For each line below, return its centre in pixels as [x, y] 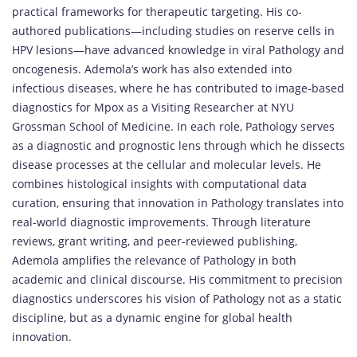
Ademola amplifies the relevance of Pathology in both [154, 261]
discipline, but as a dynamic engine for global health [152, 318]
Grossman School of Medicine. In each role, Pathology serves [173, 127]
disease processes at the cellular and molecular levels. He [167, 165]
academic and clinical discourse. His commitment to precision [177, 280]
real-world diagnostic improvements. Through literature [161, 222]
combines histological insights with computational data [159, 184]
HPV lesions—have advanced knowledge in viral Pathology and [178, 50]
